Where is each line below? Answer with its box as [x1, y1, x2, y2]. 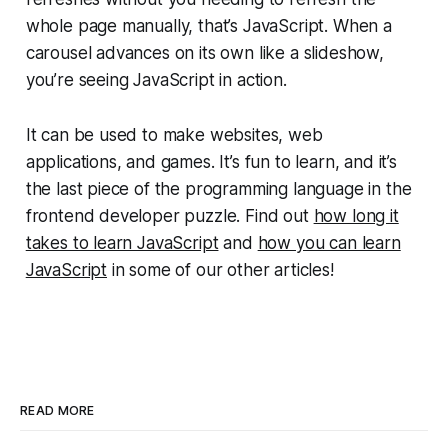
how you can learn [257, 232, 401, 253]
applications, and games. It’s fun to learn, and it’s [25, 151, 397, 172]
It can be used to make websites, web [25, 124, 323, 145]
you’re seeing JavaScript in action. [25, 69, 287, 90]
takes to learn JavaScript [25, 232, 219, 253]
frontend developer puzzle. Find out [25, 205, 314, 226]
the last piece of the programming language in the [25, 178, 412, 199]
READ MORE [20, 402, 95, 418]
